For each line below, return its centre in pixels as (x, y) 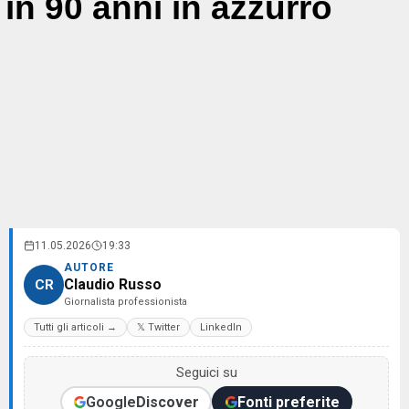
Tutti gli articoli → (75, 327)
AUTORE (89, 267)
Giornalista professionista (126, 302)
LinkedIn (221, 327)
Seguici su (206, 372)
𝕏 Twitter (158, 327)
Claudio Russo (113, 284)
